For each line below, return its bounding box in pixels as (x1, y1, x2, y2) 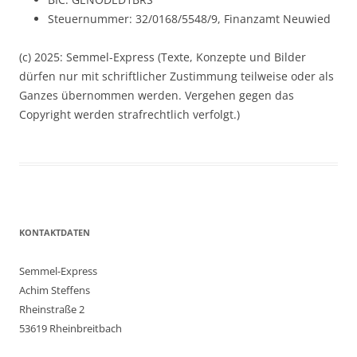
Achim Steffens (19, 282, 90, 297)
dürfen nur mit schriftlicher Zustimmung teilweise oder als (19, 68, 334, 84)
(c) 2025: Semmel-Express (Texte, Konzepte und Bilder (19, 49, 306, 65)
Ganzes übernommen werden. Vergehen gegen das (19, 87, 294, 103)
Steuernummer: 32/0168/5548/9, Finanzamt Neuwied (48, 10, 331, 26)
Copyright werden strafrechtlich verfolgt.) (19, 106, 240, 122)
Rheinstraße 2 (19, 301, 84, 316)
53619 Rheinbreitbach (19, 320, 122, 335)
